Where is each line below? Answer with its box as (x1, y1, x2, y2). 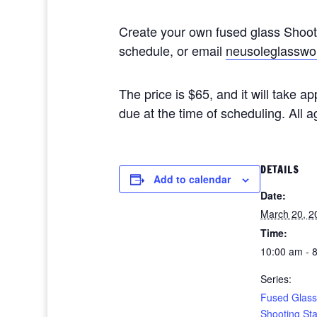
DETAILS (260, 163, 299, 177)
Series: (260, 272, 292, 286)
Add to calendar (154, 172, 231, 186)
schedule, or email (119, 41, 226, 59)
